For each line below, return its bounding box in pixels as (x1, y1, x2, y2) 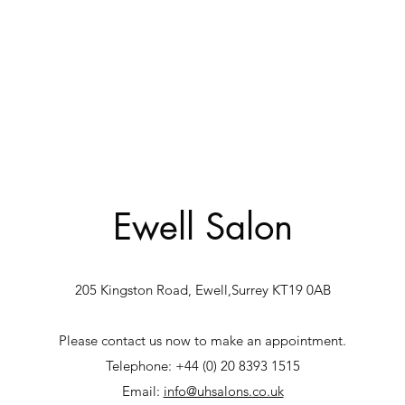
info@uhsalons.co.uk (163, 382, 284, 400)
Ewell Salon (112, 203, 293, 250)
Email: (121, 382, 164, 400)
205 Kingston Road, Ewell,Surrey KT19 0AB (74, 281, 331, 298)
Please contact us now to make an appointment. (59, 332, 346, 349)
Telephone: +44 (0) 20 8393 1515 (105, 357, 300, 374)
